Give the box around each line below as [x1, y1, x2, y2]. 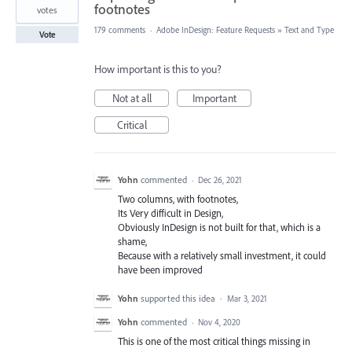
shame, [118, 235, 147, 248]
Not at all [112, 91, 152, 106]
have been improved [118, 263, 203, 277]
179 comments [94, 24, 145, 36]
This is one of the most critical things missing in [118, 335, 310, 348]
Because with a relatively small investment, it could [118, 249, 326, 262]
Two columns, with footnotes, [118, 192, 238, 206]
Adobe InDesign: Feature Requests [156, 24, 275, 36]
